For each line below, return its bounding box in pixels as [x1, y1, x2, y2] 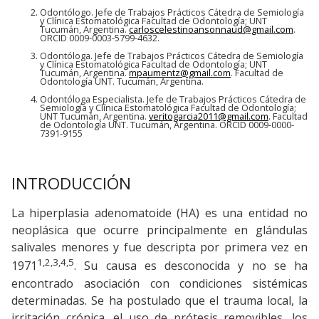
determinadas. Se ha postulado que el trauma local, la [11, 292, 308, 308]
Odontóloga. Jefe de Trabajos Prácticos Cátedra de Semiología [40, 49, 303, 63]
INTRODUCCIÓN [11, 172, 131, 194]
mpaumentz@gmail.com [129, 66, 231, 80]
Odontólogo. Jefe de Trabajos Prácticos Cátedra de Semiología [40, 6, 304, 19]
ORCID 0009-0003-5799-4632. [40, 31, 159, 45]
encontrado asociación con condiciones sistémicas [11, 275, 308, 291]
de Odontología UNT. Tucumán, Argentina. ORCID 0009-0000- [40, 117, 294, 131]
